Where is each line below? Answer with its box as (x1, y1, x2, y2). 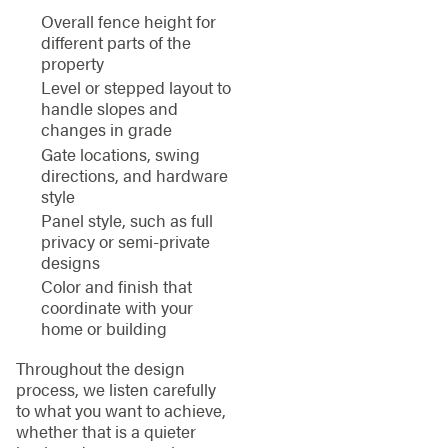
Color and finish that (40, 274, 192, 299)
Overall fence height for (40, 9, 216, 34)
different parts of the (40, 30, 191, 55)
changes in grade (40, 117, 172, 142)
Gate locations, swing (40, 141, 200, 166)
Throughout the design (15, 355, 185, 380)
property (40, 51, 104, 76)
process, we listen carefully (15, 376, 216, 401)
